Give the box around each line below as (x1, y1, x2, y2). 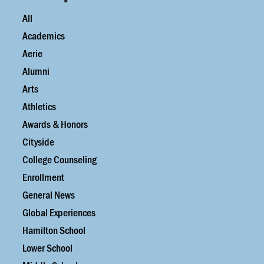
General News (22, 189, 75, 202)
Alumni (22, 65, 49, 78)
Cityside (22, 136, 54, 148)
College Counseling (22, 153, 97, 166)
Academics (22, 29, 65, 42)
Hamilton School (22, 224, 85, 237)
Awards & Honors (22, 118, 88, 131)
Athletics (22, 100, 56, 113)
